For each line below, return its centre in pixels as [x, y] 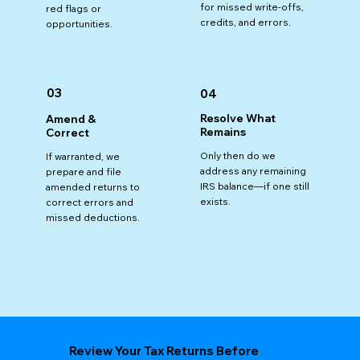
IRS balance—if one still [255, 186]
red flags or [73, 8]
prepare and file [84, 171]
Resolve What [238, 118]
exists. [216, 202]
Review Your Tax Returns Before [164, 350]
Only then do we [238, 156]
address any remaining [254, 171]
